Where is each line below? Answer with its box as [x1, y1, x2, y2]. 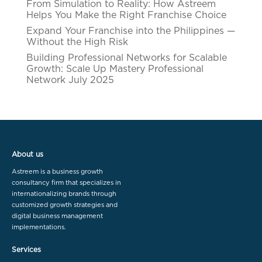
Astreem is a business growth [12, 168, 103, 175]
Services [12, 246, 41, 253]
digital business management [12, 213, 103, 219]
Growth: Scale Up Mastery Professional [26, 64, 204, 74]
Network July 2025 [26, 75, 114, 85]
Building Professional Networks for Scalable [26, 53, 227, 63]
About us [12, 151, 43, 158]
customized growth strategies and [12, 202, 118, 208]
